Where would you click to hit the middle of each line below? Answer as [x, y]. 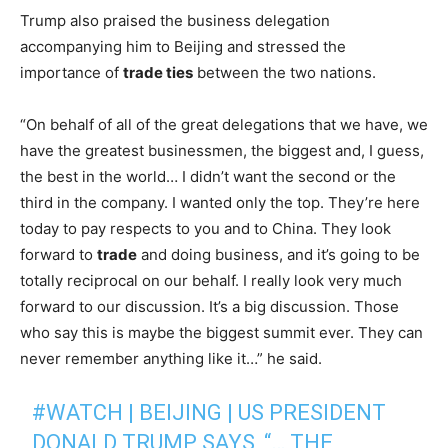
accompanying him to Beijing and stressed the [183, 46]
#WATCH [78, 412]
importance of [71, 72]
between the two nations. [284, 72]
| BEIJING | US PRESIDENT [255, 412]
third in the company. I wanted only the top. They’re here [220, 202]
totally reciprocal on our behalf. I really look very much [211, 280]
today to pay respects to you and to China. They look [205, 228]
